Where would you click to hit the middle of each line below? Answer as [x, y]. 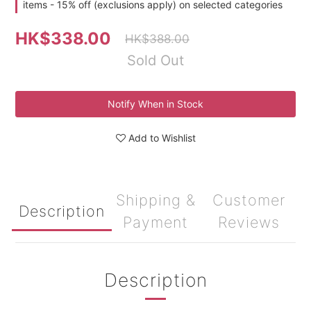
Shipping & [155, 200]
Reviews [249, 222]
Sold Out [155, 60]
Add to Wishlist [162, 138]
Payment [155, 222]
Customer [249, 200]
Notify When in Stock [155, 104]
